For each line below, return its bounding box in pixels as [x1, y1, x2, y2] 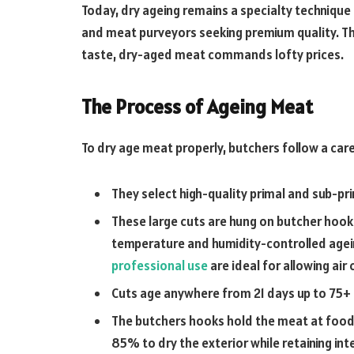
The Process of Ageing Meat [81, 94, 313, 120]
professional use [111, 256, 208, 274]
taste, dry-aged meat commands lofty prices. [81, 46, 344, 64]
